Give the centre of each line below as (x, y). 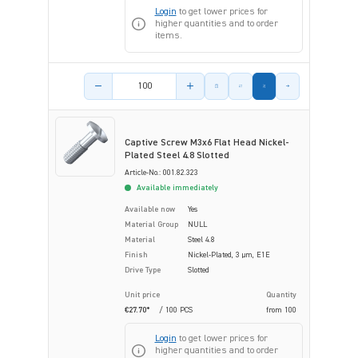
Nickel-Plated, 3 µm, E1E (229, 255)
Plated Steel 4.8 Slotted (177, 155)
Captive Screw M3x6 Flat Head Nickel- (207, 143)
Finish (136, 255)
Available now (150, 209)
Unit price (142, 294)
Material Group (151, 224)
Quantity (281, 294)
